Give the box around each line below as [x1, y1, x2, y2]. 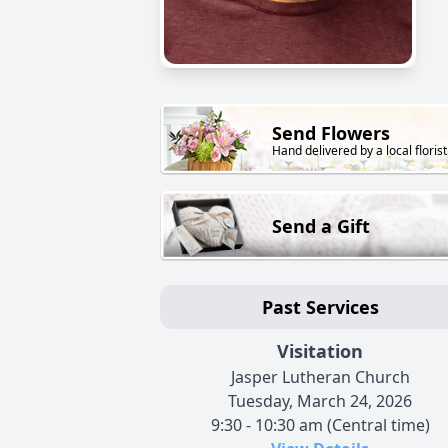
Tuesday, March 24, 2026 [228, 390, 412, 413]
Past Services [261, 295, 379, 320]
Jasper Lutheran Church [230, 366, 410, 389]
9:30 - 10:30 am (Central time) [210, 414, 430, 437]
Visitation [277, 339, 363, 364]
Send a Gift [272, 214, 370, 239]
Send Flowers [272, 121, 390, 146]
